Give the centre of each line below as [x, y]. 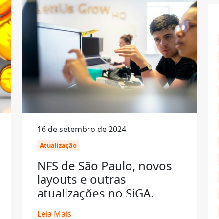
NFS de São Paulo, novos [105, 165]
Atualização [58, 145]
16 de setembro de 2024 [82, 129]
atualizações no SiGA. [95, 193]
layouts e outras [82, 179]
